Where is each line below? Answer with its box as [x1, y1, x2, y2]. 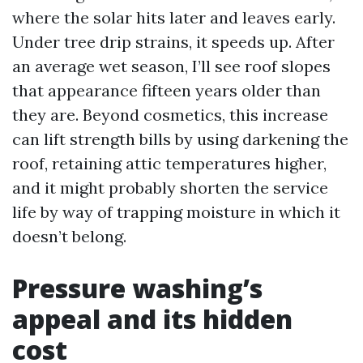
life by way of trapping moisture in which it [12, 202, 340, 222]
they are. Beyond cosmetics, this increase [12, 105, 328, 125]
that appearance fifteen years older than [12, 80, 321, 100]
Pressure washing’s [12, 271, 263, 305]
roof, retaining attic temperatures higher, [12, 153, 327, 173]
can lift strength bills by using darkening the [12, 129, 348, 149]
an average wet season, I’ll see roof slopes [12, 56, 331, 76]
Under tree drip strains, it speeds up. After [12, 32, 335, 52]
